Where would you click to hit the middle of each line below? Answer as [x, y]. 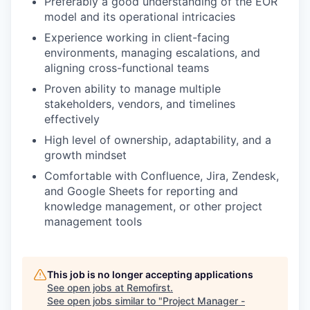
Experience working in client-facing [137, 37]
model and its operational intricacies [140, 17]
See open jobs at [87, 288]
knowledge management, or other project [153, 206]
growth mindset [85, 155]
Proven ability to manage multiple [133, 89]
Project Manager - [204, 301]
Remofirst [148, 288]
